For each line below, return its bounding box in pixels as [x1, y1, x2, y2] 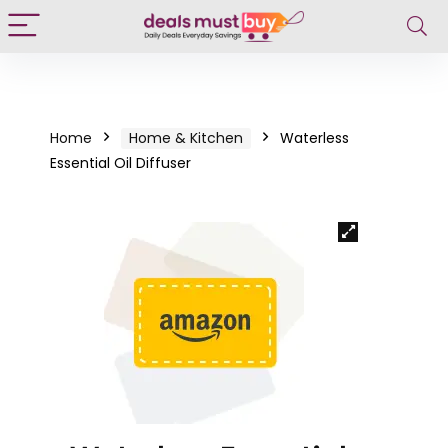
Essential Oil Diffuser [50, 153, 191, 173]
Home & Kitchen [129, 128, 243, 148]
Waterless [280, 128, 349, 148]
